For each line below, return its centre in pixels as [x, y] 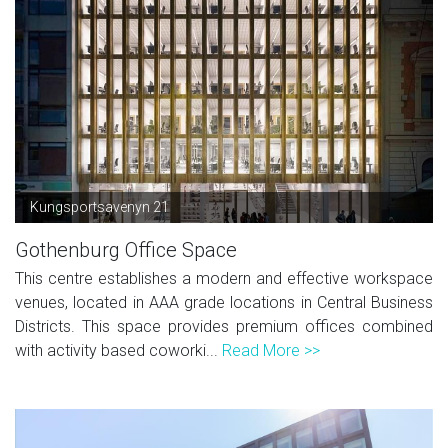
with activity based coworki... [118, 350]
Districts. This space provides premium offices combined [224, 326]
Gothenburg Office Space [126, 249]
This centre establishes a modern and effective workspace [224, 278]
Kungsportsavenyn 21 [99, 206]
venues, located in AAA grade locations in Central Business [224, 302]
